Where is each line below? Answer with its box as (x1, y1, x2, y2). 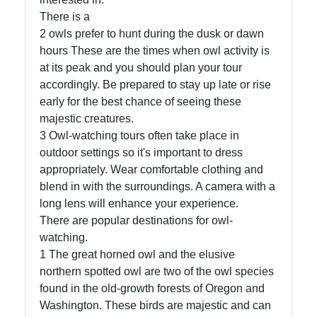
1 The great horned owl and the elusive (40, 248, 235, 261)
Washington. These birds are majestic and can (40, 299, 271, 312)
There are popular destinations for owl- (40, 214, 233, 227)
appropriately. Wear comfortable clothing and (40, 163, 263, 176)
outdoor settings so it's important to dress (40, 146, 243, 159)
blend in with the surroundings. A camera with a (40, 180, 275, 193)
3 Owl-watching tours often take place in (40, 129, 239, 142)
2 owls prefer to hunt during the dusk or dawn (40, 28, 264, 40)
